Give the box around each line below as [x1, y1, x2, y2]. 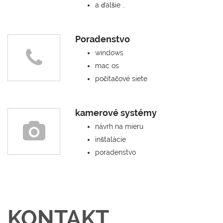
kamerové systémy [75, 108, 157, 118]
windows [95, 49, 123, 57]
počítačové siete [95, 75, 147, 83]
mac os [95, 62, 119, 70]
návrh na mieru [95, 122, 143, 130]
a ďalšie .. [95, 1, 125, 9]
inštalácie [95, 135, 126, 143]
